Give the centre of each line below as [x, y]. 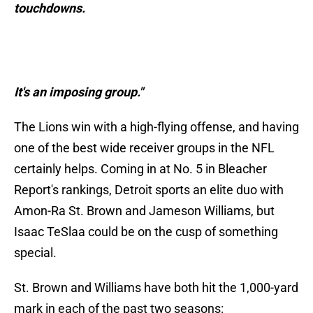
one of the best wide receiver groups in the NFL [144, 148]
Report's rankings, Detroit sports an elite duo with [149, 190]
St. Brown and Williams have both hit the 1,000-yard [156, 288]
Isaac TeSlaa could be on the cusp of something [146, 232]
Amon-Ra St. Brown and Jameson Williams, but [144, 211]
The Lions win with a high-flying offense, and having [156, 127]
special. [35, 253]
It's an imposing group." [79, 92]
